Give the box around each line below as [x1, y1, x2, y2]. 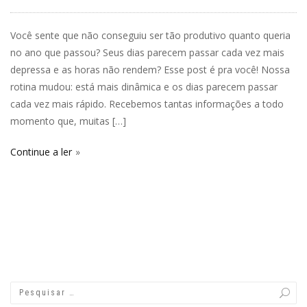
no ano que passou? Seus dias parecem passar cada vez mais [10, 45, 284, 59]
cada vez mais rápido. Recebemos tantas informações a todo [10, 97, 284, 110]
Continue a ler [10, 145, 72, 158]
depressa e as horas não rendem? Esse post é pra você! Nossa [10, 62, 290, 76]
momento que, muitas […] [10, 114, 126, 127]
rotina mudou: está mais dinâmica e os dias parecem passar [10, 79, 278, 93]
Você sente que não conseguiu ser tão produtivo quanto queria [10, 28, 291, 42]
